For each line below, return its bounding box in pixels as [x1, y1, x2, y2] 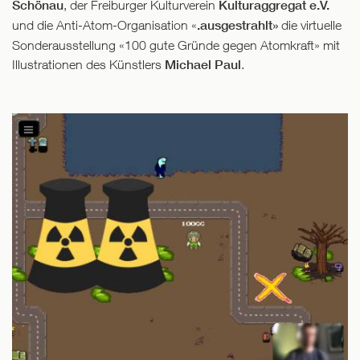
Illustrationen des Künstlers [12, 57, 165, 72]
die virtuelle [278, 18, 342, 33]
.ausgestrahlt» [197, 18, 278, 34]
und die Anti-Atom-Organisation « [12, 18, 197, 33]
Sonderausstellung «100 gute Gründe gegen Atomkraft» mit [12, 38, 340, 53]
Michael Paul [165, 57, 241, 73]
